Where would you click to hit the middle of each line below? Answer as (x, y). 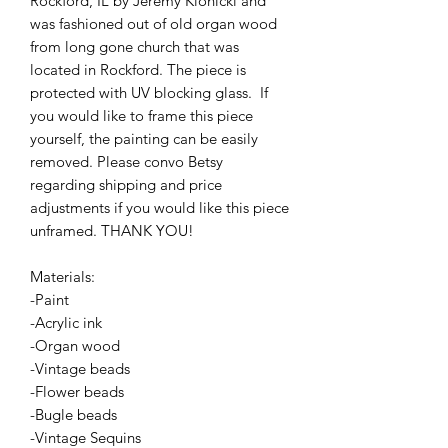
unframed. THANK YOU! (112, 230)
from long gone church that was (134, 46)
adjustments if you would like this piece (159, 207)
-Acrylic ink (66, 322)
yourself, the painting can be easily (144, 138)
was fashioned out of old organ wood (153, 23)
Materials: (62, 276)
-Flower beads (77, 391)
